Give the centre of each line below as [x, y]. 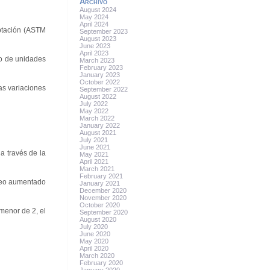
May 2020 [94, 241]
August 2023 [98, 39]
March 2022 [97, 118]
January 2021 [100, 183]
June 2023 [95, 46]
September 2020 [104, 212]
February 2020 [102, 263]
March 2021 [97, 169]
